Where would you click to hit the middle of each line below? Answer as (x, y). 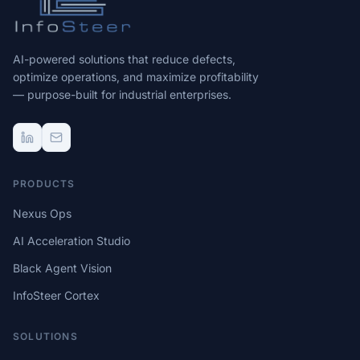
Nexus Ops (42, 213)
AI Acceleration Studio (72, 241)
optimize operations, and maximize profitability (136, 77)
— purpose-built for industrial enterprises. (122, 94)
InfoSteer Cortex (56, 295)
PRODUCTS (44, 184)
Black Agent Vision (62, 268)
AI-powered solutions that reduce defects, (124, 59)
